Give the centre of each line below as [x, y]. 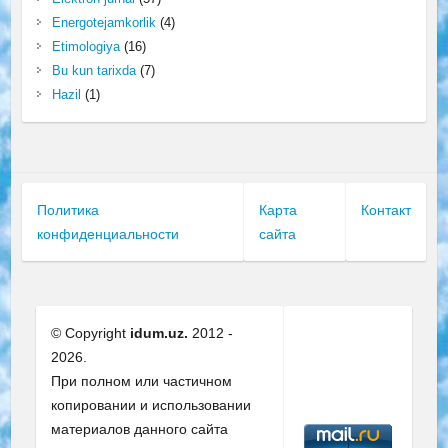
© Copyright [91, 333]
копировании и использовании [151, 405]
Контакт [386, 210]
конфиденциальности [107, 234]
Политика [67, 210]
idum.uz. [159, 333]
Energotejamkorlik [103, 22]
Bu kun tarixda [93, 70]
